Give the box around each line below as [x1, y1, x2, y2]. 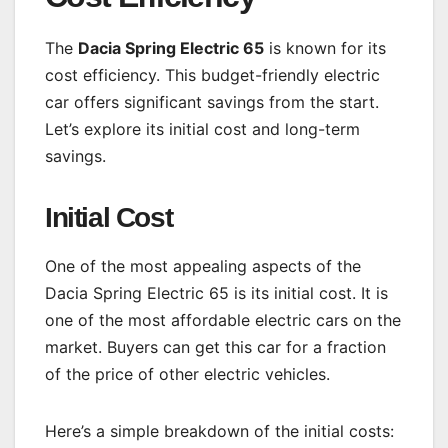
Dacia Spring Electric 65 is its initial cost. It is [45, 283, 388, 304]
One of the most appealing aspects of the [45, 256, 361, 277]
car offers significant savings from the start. [45, 91, 379, 112]
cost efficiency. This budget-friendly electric [45, 64, 380, 85]
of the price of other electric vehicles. [45, 364, 330, 385]
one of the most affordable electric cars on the [45, 310, 401, 331]
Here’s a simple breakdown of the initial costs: [45, 421, 394, 442]
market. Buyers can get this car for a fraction [45, 337, 386, 358]
